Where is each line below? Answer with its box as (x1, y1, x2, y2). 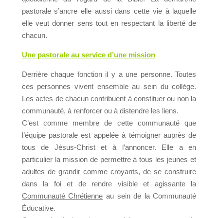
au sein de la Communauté (103, 192, 197, 200)
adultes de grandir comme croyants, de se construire (21, 167, 197, 176)
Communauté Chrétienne (21, 192, 103, 200)
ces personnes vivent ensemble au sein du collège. (21, 82, 197, 91)
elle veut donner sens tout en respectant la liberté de (21, 19, 197, 27)
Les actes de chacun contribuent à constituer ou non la (21, 94, 197, 103)
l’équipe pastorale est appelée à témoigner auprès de (21, 131, 197, 139)
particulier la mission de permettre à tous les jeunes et (21, 155, 197, 163)
